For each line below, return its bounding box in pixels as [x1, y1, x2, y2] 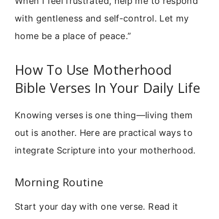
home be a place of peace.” [15, 30, 131, 41]
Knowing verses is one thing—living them [15, 110, 193, 121]
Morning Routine [15, 174, 104, 189]
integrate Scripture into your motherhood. [15, 145, 196, 156]
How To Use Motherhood [15, 61, 172, 79]
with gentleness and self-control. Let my [15, 13, 189, 23]
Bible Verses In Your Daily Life [15, 79, 201, 97]
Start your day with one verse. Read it [15, 201, 178, 212]
